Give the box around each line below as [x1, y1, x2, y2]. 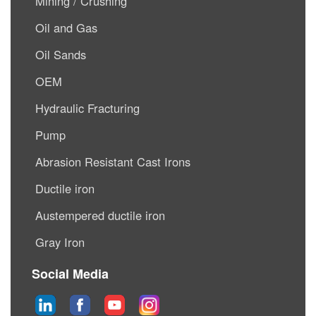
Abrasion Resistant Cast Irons [35, 153, 190, 171]
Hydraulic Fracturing [35, 99, 140, 117]
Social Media [32, 265, 109, 284]
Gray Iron [35, 233, 85, 251]
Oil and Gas [35, 19, 97, 37]
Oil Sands [35, 46, 86, 63]
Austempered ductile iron [35, 207, 165, 224]
